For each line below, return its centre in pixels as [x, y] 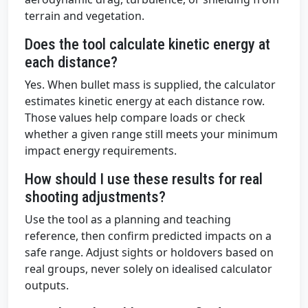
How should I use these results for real [144, 179]
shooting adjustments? [95, 197]
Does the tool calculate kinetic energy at [147, 44]
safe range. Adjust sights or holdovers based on [149, 253]
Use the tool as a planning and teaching [128, 220]
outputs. [47, 286]
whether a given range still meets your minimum [151, 134]
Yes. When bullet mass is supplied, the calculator [150, 85]
